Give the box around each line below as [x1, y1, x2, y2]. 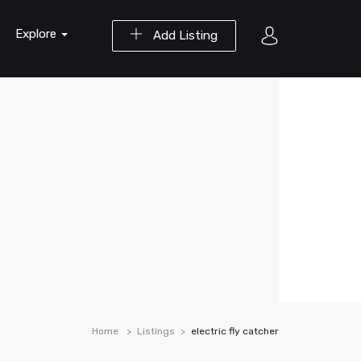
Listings [137, 326, 175, 337]
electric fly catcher [191, 326, 279, 337]
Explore [15, 27, 60, 41]
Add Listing [150, 28, 218, 43]
